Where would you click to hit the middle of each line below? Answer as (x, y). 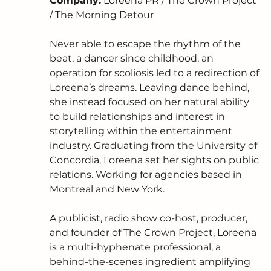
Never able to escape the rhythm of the (147, 44)
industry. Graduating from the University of (155, 146)
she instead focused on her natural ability (151, 102)
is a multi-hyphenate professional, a (137, 247)
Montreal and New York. (109, 189)
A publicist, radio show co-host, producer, (150, 218)
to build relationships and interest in (139, 117)
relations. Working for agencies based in (147, 175)
